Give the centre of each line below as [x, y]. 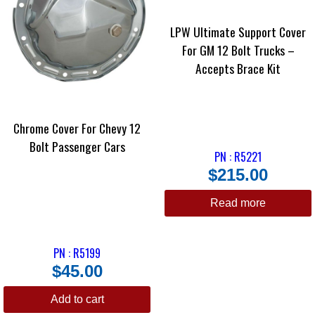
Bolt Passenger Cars [77, 147]
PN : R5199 [77, 253]
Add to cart [77, 300]
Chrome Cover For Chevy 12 [77, 128]
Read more [238, 203]
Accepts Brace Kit [238, 69]
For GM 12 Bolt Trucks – [238, 50]
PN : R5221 [238, 157]
